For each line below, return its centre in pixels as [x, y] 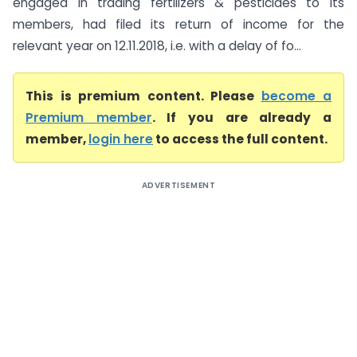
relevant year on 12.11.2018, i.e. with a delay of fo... [157, 46]
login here [121, 139]
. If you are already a [242, 118]
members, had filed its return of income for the [178, 24]
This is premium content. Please [143, 96]
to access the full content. [240, 139]
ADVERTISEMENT [178, 185]
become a [296, 96]
